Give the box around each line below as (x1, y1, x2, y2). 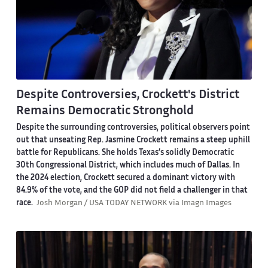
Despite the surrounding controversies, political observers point (16, 124, 250, 132)
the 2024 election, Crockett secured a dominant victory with (16, 174, 235, 182)
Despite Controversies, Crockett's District (16, 89, 239, 100)
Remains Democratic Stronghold (16, 105, 194, 117)
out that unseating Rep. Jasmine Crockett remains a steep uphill (16, 136, 250, 144)
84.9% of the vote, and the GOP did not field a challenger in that (16, 187, 248, 194)
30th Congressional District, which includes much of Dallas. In (16, 162, 240, 169)
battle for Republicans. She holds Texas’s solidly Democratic (16, 149, 234, 157)
